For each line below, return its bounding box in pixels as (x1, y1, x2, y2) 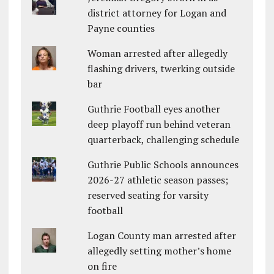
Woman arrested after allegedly (87, 46, 228, 61)
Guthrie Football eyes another (87, 102, 221, 116)
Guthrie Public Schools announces (87, 158, 239, 172)
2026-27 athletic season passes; (87, 173, 229, 187)
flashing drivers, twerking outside (87, 62, 235, 76)
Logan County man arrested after (87, 229, 237, 243)
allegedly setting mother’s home (87, 244, 232, 258)
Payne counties (87, 21, 155, 35)
